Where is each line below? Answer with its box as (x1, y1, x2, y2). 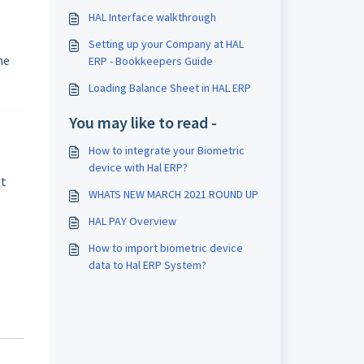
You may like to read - (68, 112, 217, 132)
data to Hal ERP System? (88, 258, 206, 272)
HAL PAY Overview (88, 214, 176, 228)
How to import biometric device (88, 240, 243, 255)
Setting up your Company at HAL (88, 37, 244, 51)
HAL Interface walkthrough (88, 10, 216, 24)
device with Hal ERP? (88, 160, 188, 175)
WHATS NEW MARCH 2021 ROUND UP (88, 187, 258, 201)
